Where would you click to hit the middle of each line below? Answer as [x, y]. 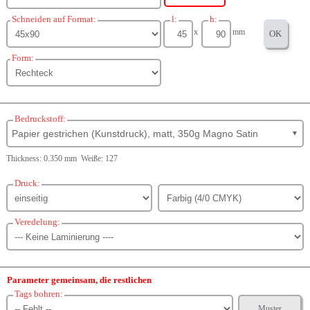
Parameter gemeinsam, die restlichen [79, 280]
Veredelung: [37, 222]
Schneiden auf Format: [54, 19]
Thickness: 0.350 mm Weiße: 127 [62, 158]
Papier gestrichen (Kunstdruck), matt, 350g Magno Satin [135, 134]
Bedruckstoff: [40, 119]
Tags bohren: [38, 294]
